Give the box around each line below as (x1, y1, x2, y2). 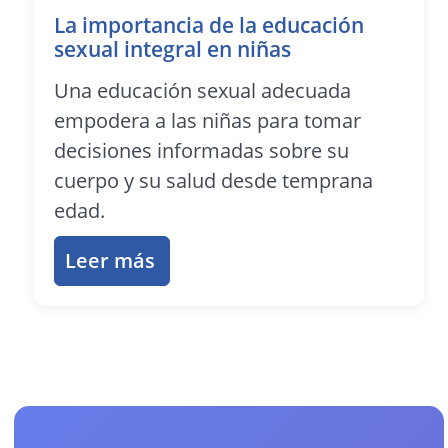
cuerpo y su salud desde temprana (54, 166, 374, 194)
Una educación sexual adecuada (54, 76, 352, 104)
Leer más (65, 246, 156, 274)
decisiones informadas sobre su (54, 136, 350, 164)
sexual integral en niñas (54, 34, 292, 63)
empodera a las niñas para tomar (54, 106, 362, 134)
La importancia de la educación (54, 10, 365, 39)
